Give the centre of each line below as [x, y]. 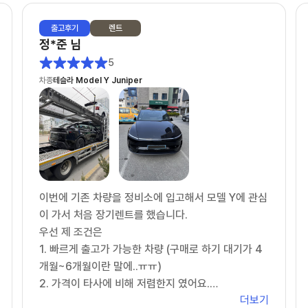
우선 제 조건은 [73, 232]
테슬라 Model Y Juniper [98, 81]
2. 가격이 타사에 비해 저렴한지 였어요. [125, 283]
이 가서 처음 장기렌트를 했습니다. [114, 214]
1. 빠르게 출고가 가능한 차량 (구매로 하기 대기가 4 [151, 249]
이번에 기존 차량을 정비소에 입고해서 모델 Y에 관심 [154, 197]
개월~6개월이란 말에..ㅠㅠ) [101, 266]
